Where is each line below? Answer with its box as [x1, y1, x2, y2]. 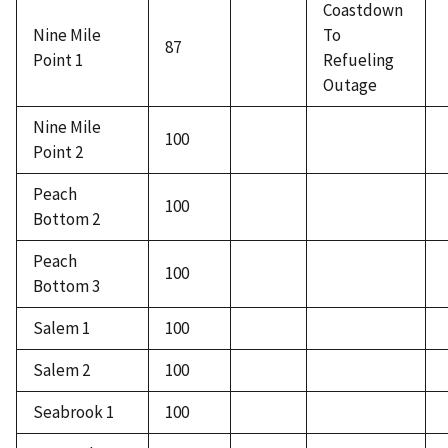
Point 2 [33, 141, 83, 164]
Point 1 [33, 49, 83, 72]
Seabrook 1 [33, 401, 114, 424]
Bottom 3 [33, 275, 100, 298]
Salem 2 [33, 359, 90, 382]
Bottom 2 [33, 208, 100, 231]
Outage [323, 74, 377, 97]
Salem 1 [33, 317, 90, 340]
